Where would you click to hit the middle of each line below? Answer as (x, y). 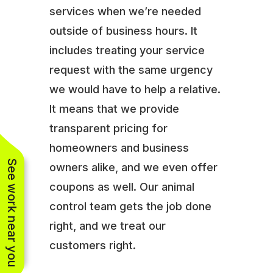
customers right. (92, 245)
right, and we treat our (107, 225)
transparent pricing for (108, 128)
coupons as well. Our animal (122, 186)
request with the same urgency (131, 69)
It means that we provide (114, 108)
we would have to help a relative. (135, 89)
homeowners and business (119, 147)
